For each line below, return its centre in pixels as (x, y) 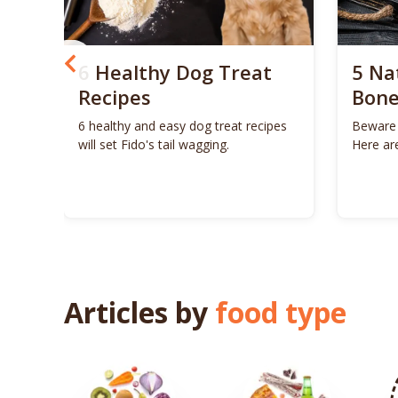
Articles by (139, 312)
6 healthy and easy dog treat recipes (183, 125)
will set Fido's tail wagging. (154, 144)
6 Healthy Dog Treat (175, 72)
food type (281, 312)
